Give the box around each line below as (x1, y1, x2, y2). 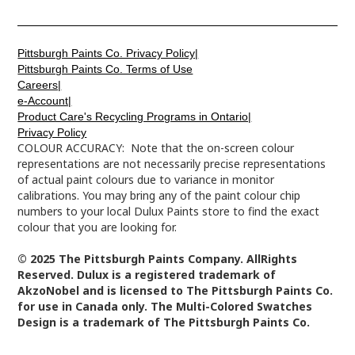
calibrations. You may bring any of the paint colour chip (17, 187, 301, 203)
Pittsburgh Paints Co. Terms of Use (17, 62, 193, 75)
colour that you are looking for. (17, 219, 177, 235)
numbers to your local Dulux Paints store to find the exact (17, 203, 320, 219)
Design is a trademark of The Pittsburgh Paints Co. (17, 314, 311, 330)
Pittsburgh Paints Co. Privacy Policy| (17, 46, 199, 59)
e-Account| (17, 94, 72, 107)
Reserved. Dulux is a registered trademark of (17, 266, 277, 282)
